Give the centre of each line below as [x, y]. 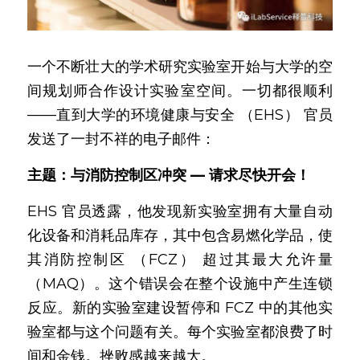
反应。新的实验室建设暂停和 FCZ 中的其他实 [180, 308]
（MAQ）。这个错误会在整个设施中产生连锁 [180, 284]
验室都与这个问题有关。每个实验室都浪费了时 [180, 332]
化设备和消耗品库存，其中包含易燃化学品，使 [180, 235]
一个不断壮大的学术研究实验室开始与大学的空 [180, 67]
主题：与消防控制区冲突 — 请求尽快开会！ [169, 175]
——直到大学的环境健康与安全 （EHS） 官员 [180, 115]
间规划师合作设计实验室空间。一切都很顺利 [180, 91]
